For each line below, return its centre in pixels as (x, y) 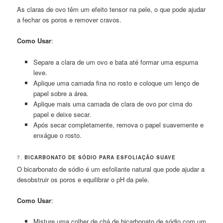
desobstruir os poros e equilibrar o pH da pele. (83, 179)
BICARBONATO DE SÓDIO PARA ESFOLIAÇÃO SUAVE (100, 157)
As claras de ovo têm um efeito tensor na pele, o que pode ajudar (111, 9)
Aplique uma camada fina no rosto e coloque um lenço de (116, 83)
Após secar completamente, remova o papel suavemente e (118, 124)
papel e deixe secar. (62, 114)
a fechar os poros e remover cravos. (69, 20)
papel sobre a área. (61, 93)
